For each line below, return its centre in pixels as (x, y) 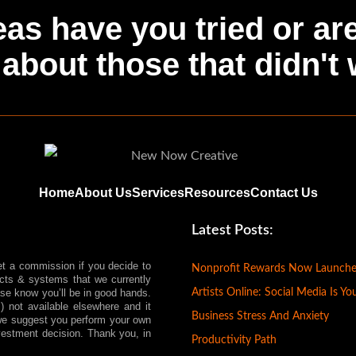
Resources (217, 192)
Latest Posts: (232, 230)
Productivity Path (234, 340)
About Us (103, 192)
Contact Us (284, 192)
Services (158, 192)
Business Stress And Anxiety (260, 316)
